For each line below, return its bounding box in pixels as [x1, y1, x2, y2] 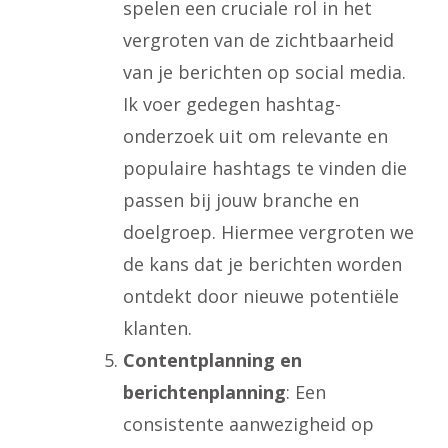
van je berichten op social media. [123, 60, 406, 84]
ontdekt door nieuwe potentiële [123, 284, 399, 308]
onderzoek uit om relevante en [123, 124, 388, 148]
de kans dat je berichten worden [123, 252, 402, 276]
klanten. [123, 316, 192, 340]
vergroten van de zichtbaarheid [123, 28, 394, 52]
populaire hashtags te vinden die [123, 156, 407, 180]
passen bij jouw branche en [123, 188, 359, 212]
